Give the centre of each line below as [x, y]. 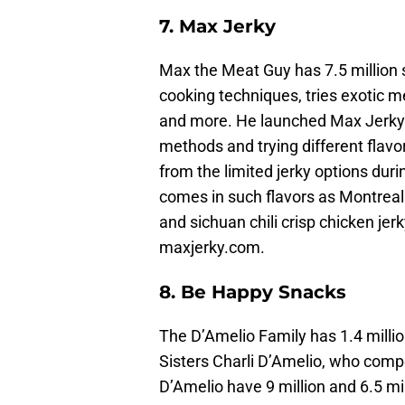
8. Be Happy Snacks [253, 292]
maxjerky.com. [212, 248]
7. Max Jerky [217, 27]
